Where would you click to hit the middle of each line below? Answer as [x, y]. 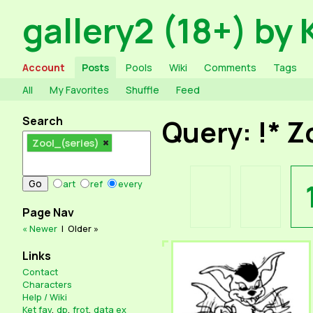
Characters [47, 285]
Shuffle [142, 89]
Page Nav [48, 212]
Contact [40, 272]
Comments [230, 67]
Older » [83, 228]
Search [43, 121]
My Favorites [79, 89]
